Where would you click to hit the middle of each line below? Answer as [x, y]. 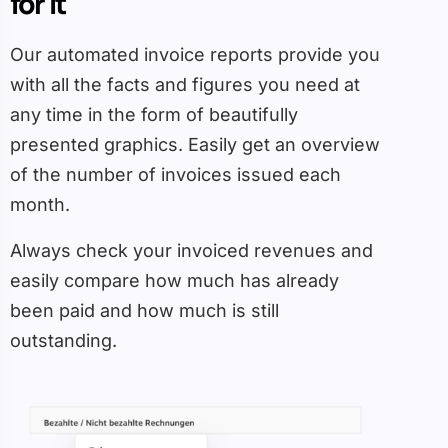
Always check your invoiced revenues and [191, 250]
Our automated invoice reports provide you [195, 54]
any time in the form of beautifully [154, 114]
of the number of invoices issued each [175, 174]
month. [40, 204]
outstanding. [63, 340]
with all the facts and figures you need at [185, 84]
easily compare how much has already [174, 280]
